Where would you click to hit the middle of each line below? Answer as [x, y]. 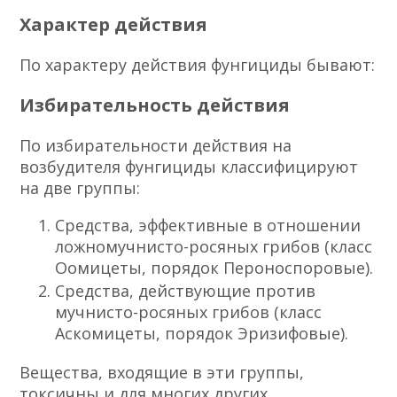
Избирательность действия [155, 105]
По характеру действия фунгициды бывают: [198, 64]
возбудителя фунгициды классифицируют [189, 166]
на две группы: [80, 187]
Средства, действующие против [186, 290]
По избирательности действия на [156, 145]
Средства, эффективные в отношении [208, 225]
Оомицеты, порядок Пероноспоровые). [214, 267]
